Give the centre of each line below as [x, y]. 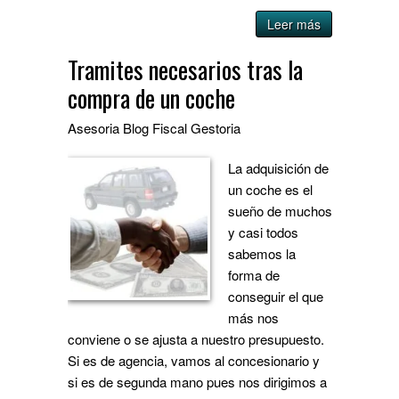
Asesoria [94, 127]
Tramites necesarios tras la [186, 69]
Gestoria [216, 127]
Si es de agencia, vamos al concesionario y [194, 360]
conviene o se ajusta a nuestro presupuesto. [196, 338]
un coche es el [271, 189]
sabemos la [262, 253]
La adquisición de [279, 167]
